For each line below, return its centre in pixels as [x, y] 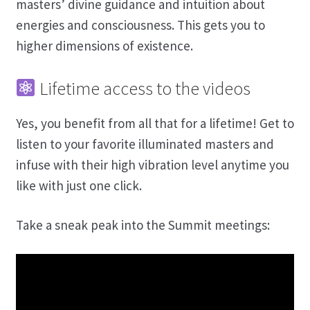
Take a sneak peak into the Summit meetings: [143, 225]
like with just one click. [79, 185]
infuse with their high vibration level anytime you [152, 164]
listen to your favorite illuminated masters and [145, 144]
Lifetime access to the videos [144, 88]
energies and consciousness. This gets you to [140, 25]
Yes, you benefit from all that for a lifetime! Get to [155, 123]
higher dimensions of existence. [104, 45]
